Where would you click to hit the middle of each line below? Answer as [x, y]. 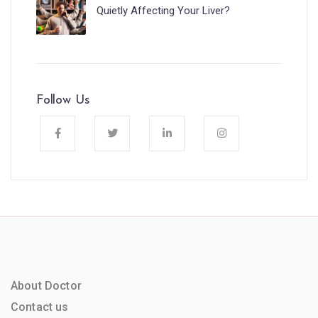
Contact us [40, 307]
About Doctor [46, 285]
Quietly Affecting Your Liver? [163, 10]
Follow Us [63, 100]
